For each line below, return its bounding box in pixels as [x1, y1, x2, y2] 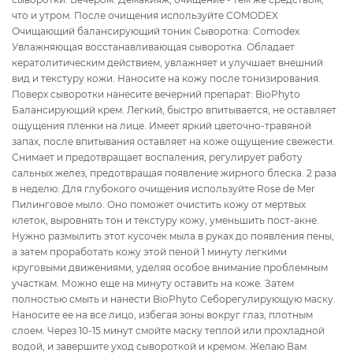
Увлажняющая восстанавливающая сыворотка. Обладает [12, 40, 295, 53]
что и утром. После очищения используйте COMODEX [12, 9, 278, 21]
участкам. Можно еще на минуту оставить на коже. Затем [12, 277, 294, 289]
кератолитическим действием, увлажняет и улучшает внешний [12, 56, 323, 69]
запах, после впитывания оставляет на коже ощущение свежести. [12, 135, 335, 147]
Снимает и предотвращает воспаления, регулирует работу [12, 150, 303, 163]
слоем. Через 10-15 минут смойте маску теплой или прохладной [12, 324, 325, 336]
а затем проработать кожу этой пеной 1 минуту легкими [12, 245, 287, 258]
